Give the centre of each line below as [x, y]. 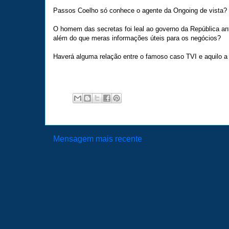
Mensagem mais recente [98, 139]
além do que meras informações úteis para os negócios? [137, 38]
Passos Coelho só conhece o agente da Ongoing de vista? [140, 10]
